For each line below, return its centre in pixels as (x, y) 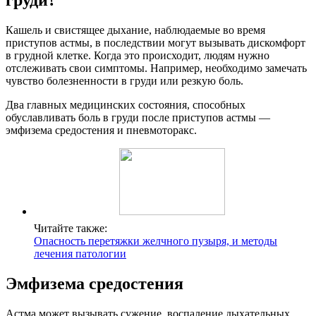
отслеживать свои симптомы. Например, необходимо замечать (156, 68)
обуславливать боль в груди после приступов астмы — (138, 117)
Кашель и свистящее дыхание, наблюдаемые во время (135, 30)
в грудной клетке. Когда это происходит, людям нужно (138, 55)
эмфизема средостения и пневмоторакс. (101, 130)
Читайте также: (71, 228)
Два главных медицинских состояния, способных (126, 104)
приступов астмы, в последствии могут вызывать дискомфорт (156, 42)
